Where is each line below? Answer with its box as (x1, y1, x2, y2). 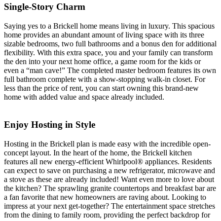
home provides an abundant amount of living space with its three (4, 30, 204, 39)
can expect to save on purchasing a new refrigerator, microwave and (4, 166, 215, 175)
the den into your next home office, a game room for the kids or (4, 57, 201, 66)
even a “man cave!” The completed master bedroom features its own (4, 66, 216, 74)
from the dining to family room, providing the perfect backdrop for (4, 211, 210, 220)
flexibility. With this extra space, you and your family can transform (4, 48, 213, 57)
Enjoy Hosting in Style (4, 119, 95, 130)
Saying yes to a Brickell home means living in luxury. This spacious (4, 21, 215, 30)
